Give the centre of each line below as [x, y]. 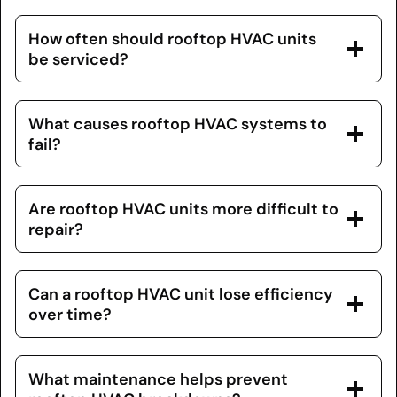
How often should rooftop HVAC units [172, 38]
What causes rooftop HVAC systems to [178, 123]
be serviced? [78, 58]
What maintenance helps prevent [158, 378]
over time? [70, 314]
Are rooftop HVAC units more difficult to [183, 208]
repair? [56, 229]
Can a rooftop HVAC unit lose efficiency [181, 293]
